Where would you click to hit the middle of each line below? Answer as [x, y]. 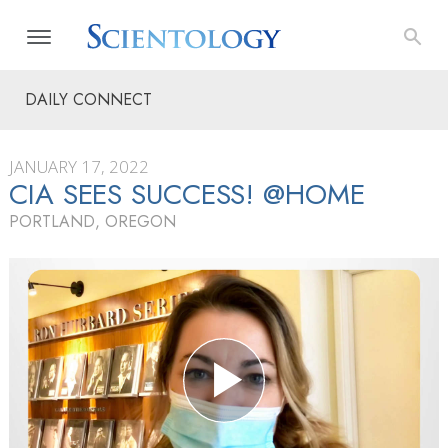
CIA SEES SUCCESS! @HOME [187, 194]
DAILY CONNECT [88, 99]
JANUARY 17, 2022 [79, 166]
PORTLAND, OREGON [92, 221]
